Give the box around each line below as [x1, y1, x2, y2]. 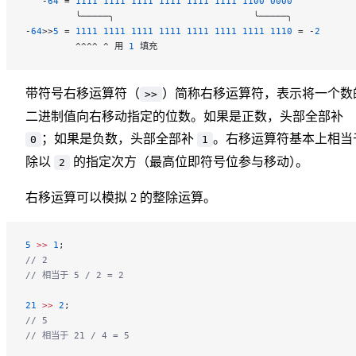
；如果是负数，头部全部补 [41, 131, 197, 145]
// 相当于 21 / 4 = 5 [25, 329, 130, 341]
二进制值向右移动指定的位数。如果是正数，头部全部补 [25, 109, 343, 123]
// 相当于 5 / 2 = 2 [25, 269, 124, 281]
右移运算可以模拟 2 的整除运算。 [25, 190, 216, 204]
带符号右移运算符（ [25, 86, 140, 100]
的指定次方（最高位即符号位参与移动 [70, 154, 289, 168]
